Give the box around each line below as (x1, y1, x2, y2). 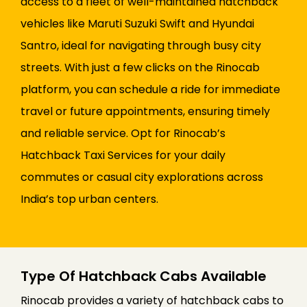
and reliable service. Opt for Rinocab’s (21, 125, 225, 142)
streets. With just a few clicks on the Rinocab (21, 60, 260, 76)
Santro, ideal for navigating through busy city (21, 38, 261, 54)
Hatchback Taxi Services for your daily (21, 147, 225, 164)
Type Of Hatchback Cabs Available (21, 267, 267, 286)
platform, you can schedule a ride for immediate (21, 82, 280, 98)
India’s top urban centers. (21, 191, 158, 208)
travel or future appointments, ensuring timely (21, 103, 270, 120)
